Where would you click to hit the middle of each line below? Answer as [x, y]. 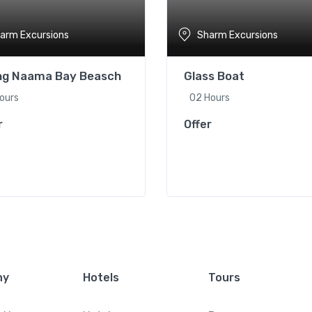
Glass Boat [214, 76]
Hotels [101, 278]
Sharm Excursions [237, 35]
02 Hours [210, 98]
